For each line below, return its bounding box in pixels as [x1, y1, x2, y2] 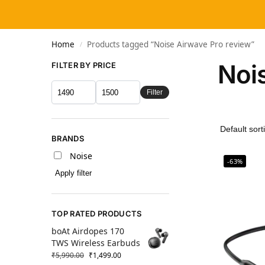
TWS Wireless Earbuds [51, 237, 140, 249]
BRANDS [51, 134, 84, 144]
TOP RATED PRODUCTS [51, 209, 142, 219]
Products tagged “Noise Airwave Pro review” [87, 39, 255, 50]
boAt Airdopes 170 [51, 225, 124, 237]
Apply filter [55, 169, 92, 178]
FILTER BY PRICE [51, 60, 117, 70]
